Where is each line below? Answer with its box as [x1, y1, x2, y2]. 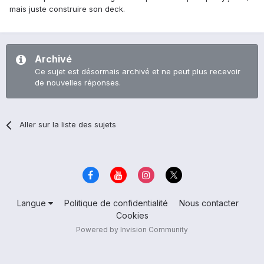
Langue [16, 197, 48, 208]
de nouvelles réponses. [35, 78, 121, 88]
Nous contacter [179, 197, 239, 208]
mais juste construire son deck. [9, 4, 125, 14]
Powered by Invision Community [76, 225, 188, 234]
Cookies [115, 210, 148, 220]
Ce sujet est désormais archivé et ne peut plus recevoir [35, 67, 240, 77]
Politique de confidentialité [64, 197, 168, 208]
